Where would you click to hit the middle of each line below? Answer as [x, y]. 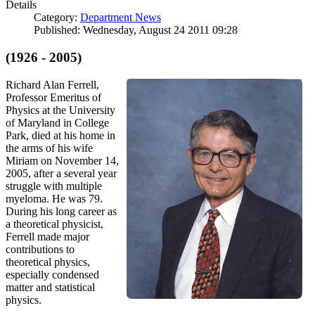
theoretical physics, [48, 262]
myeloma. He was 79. [54, 198]
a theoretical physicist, [54, 224]
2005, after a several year [61, 173]
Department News [121, 18]
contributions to [40, 249]
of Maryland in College [57, 122]
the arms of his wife [49, 148]
